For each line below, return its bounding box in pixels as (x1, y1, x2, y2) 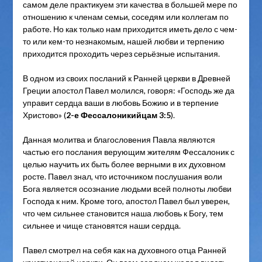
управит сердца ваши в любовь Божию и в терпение (22, 98, 219, 108)
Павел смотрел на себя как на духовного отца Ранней (22, 245, 226, 256)
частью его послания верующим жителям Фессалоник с (22, 147, 235, 157)
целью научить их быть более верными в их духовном (22, 159, 226, 170)
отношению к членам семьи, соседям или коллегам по (22, 12, 229, 22)
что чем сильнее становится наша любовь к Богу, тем (22, 208, 223, 219)
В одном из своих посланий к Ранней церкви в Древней (22, 73, 230, 84)
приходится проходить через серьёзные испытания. (22, 49, 220, 59)
